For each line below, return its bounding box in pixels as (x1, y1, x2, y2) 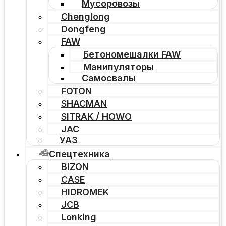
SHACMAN (61, 98, 107, 109)
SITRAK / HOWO (61, 111, 132, 122)
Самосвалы (82, 73, 136, 84)
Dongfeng (61, 24, 106, 35)
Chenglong (61, 11, 110, 22)
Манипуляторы (83, 62, 154, 73)
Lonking (61, 212, 96, 223)
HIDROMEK (61, 187, 109, 198)
